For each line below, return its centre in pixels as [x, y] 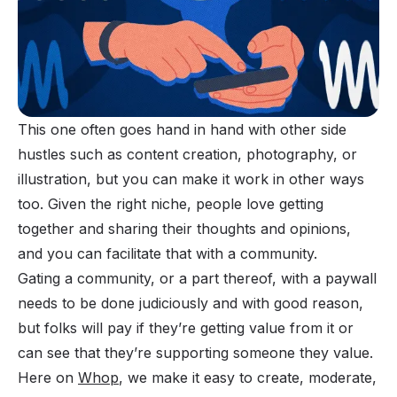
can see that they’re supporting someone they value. [198, 353]
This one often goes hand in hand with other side [182, 130]
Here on [48, 378]
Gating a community [84, 279]
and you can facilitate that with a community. [167, 254]
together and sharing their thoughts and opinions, [184, 229]
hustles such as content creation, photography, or [187, 155]
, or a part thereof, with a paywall [264, 279]
